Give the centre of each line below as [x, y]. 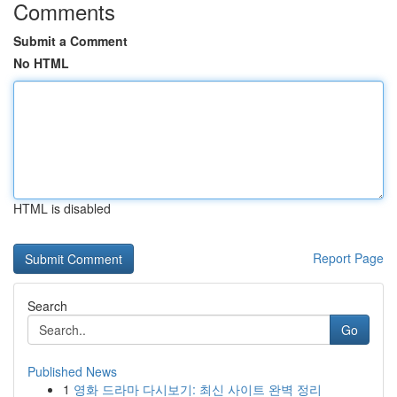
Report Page [348, 258]
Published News [72, 371]
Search [47, 306]
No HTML [41, 63]
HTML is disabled [62, 208]
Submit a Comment [70, 41]
